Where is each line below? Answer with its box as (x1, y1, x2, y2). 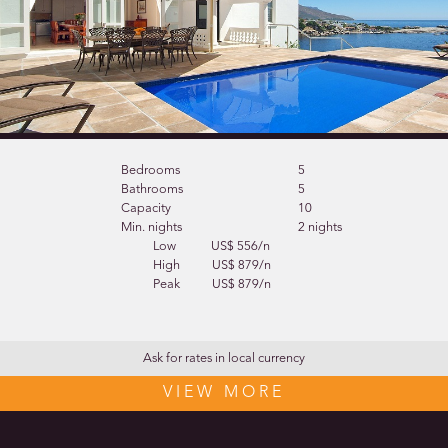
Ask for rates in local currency (143, 351, 305, 365)
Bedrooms (120, 163, 180, 177)
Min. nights (120, 220, 182, 234)
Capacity (120, 201, 171, 215)
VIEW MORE (163, 384, 285, 401)
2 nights (298, 220, 343, 234)
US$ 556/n (211, 239, 271, 253)
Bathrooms (120, 182, 183, 196)
